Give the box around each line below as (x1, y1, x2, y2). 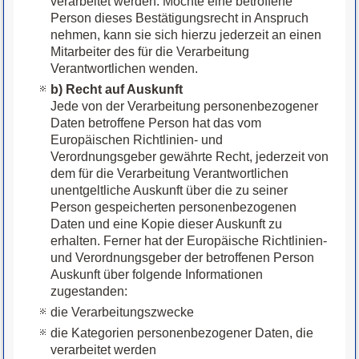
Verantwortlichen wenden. (50, 62, 199, 76)
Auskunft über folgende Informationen (50, 268, 264, 282)
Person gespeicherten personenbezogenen (50, 200, 297, 215)
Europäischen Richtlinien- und (50, 133, 224, 147)
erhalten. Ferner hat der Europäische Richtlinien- (50, 234, 328, 248)
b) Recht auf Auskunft (50, 83, 184, 97)
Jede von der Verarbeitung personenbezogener (50, 99, 319, 114)
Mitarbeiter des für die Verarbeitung (50, 45, 250, 59)
